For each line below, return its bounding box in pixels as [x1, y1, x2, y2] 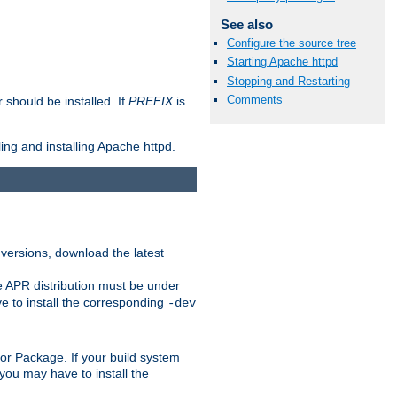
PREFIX [128, 93, 173, 108]
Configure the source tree [227, 36, 356, 51]
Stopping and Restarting [227, 74, 350, 88]
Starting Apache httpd [227, 55, 338, 69]
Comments [227, 92, 283, 106]
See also [220, 17, 273, 33]
